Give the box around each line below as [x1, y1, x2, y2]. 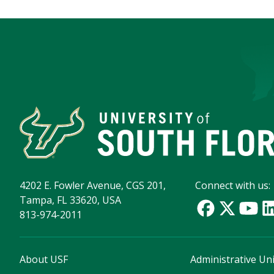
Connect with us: [195, 179, 271, 193]
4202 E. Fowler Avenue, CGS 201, [20, 179, 166, 193]
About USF [20, 253, 68, 267]
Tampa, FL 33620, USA [20, 193, 121, 207]
